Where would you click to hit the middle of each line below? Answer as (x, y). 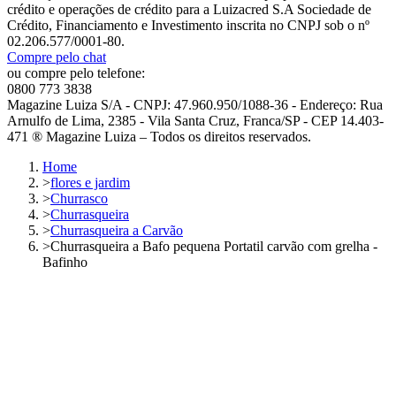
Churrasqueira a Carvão (117, 231)
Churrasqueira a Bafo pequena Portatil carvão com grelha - (214, 247)
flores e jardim (90, 183)
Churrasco (79, 199)
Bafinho (65, 263)
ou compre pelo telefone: (76, 73)
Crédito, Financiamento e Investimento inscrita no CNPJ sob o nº (188, 26)
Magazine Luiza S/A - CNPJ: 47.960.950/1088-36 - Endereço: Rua (195, 105)
